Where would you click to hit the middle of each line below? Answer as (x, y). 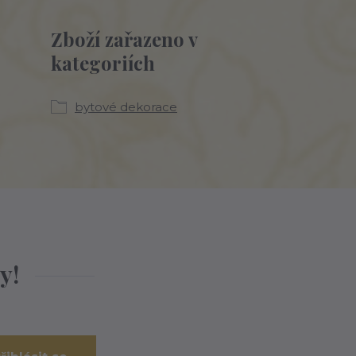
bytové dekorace (126, 107)
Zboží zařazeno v (124, 39)
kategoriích (103, 63)
